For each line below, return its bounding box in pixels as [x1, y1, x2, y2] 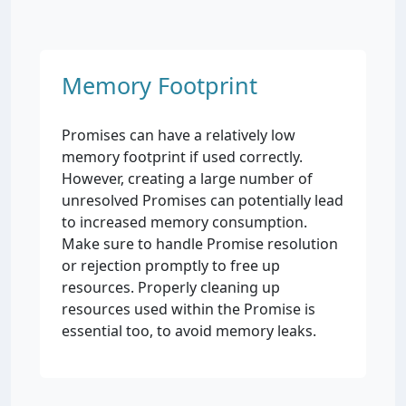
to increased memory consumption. [62, 212, 307, 232]
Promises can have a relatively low [62, 125, 295, 145]
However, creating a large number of [62, 169, 313, 188]
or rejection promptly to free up [62, 256, 280, 275]
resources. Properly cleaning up [62, 277, 280, 297]
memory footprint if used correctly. [62, 147, 303, 167]
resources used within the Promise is [62, 299, 315, 319]
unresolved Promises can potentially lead [62, 190, 343, 210]
